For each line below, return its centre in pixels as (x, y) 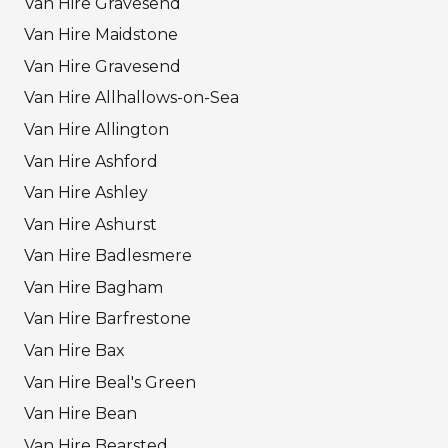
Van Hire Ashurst (90, 224)
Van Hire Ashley (86, 193)
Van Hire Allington (96, 129)
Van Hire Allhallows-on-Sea (131, 98)
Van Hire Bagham (93, 287)
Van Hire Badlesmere (108, 256)
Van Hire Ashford (91, 161)
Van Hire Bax (74, 351)
